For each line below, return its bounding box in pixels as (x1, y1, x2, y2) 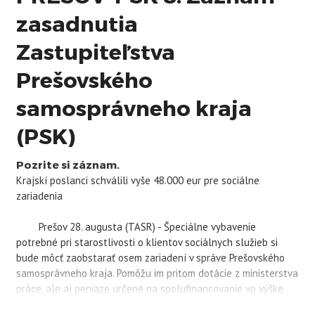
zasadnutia (15, 10, 138, 36)
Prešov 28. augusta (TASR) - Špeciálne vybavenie (15, 219, 256, 233)
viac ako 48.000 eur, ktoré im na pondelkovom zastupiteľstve (15, 297, 289, 311)
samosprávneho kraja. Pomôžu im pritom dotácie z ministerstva (15, 266, 298, 280)
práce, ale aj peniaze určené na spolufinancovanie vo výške (15, 281, 283, 295)
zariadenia (15, 188, 63, 202)
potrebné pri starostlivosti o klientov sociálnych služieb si (15, 235, 278, 249)
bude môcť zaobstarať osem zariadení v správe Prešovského (15, 250, 285, 264)
